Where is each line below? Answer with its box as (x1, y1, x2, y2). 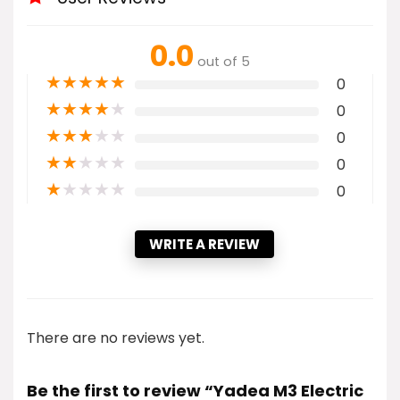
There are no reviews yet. (27, 328, 204, 348)
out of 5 (197, 53, 250, 71)
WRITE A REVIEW (149, 235, 260, 254)
